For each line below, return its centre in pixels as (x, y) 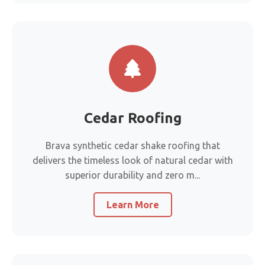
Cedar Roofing (132, 118)
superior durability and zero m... (132, 175)
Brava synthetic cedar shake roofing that (132, 146)
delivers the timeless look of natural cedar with (132, 160)
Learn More (132, 205)
